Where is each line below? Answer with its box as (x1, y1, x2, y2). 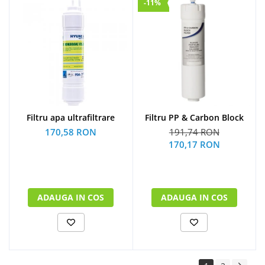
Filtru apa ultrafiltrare (27, 112, 115, 124)
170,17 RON (168, 138, 220, 151)
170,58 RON (45, 126, 97, 138)
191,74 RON (169, 126, 219, 138)
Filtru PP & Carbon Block (144, 112, 244, 124)
